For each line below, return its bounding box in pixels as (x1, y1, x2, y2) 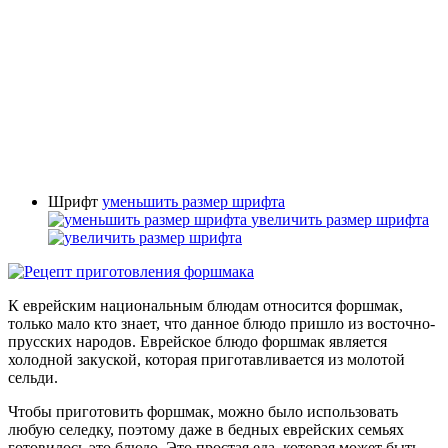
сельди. (8, 368, 58, 386)
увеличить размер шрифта (251, 210, 429, 228)
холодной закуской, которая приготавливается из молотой (8, 350, 405, 368)
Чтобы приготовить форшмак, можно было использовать (8, 402, 398, 420)
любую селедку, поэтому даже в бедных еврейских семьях (8, 420, 404, 438)
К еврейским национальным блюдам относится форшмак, (8, 296, 403, 314)
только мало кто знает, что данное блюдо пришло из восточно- (8, 314, 435, 332)
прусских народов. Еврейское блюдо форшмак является (8, 332, 387, 350)
